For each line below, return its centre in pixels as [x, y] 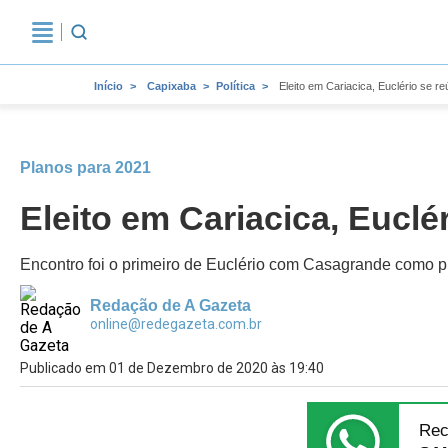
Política [235, 86]
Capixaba [171, 86]
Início [108, 86]
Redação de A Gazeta [170, 305]
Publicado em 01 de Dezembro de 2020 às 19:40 [172, 368]
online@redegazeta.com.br [176, 324]
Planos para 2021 [85, 167]
